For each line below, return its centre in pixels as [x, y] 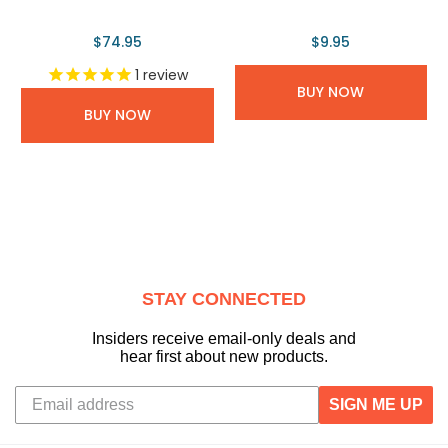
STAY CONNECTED [224, 299]
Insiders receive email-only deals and [224, 339]
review [163, 75]
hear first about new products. [224, 357]
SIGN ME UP [376, 405]
